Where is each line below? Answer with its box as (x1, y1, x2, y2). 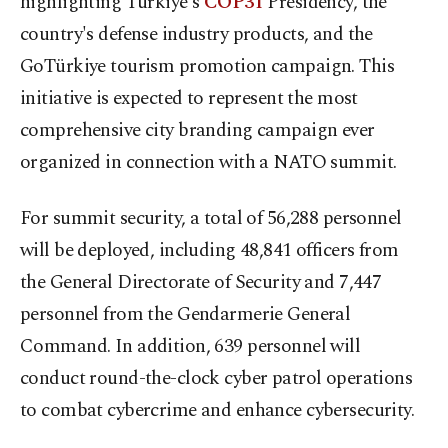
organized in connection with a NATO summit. (20, 148, 397, 178)
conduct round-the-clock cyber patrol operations (20, 364, 413, 394)
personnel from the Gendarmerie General (20, 300, 351, 330)
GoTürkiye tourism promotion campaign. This (20, 52, 395, 82)
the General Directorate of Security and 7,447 (20, 268, 382, 298)
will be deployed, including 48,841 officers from (20, 236, 399, 266)
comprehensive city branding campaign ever (20, 116, 375, 146)
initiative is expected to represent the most (20, 84, 358, 114)
